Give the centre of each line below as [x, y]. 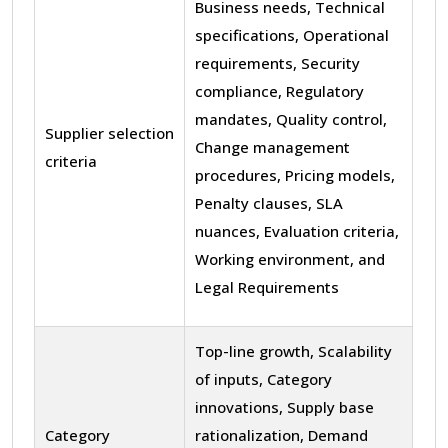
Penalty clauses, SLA [269, 202]
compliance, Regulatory [279, 90]
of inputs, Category [263, 378]
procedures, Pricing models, [295, 174]
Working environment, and [290, 258]
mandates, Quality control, [291, 118]
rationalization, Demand [281, 434]
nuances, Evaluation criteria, [297, 230]
